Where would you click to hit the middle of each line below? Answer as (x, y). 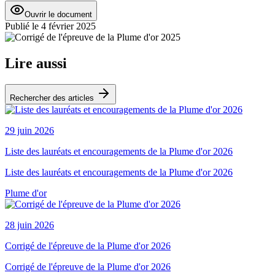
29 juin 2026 (29, 130)
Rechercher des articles (53, 98)
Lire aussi (36, 63)
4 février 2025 (68, 26)
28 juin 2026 (29, 225)
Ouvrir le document (58, 14)
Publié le (22, 26)
